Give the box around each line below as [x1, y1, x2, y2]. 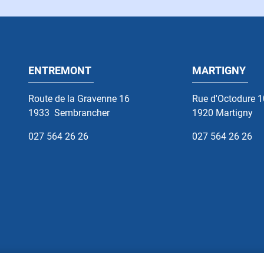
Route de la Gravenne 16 [28, 93, 130, 104]
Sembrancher [54, 107, 110, 118]
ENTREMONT [28, 64, 92, 77]
